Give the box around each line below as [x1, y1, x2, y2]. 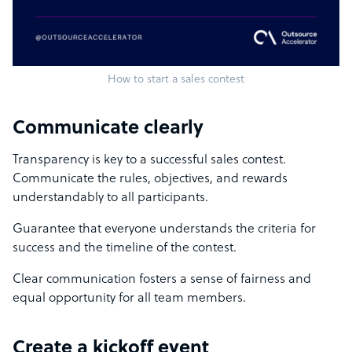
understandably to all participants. [13, 191, 211, 206]
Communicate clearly [13, 119, 203, 140]
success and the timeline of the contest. [13, 241, 240, 256]
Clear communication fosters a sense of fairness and [13, 273, 311, 288]
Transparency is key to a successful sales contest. [13, 153, 286, 168]
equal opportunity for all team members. [13, 291, 246, 306]
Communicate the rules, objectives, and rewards [13, 172, 288, 187]
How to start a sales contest [108, 74, 244, 86]
